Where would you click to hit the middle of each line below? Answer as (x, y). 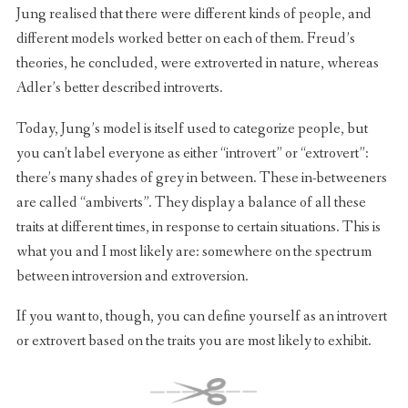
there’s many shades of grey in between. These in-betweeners (201, 178)
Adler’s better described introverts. (119, 87)
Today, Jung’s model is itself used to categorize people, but (192, 128)
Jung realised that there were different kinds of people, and (194, 14)
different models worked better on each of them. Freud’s (185, 38)
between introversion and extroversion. (132, 276)
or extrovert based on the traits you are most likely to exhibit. (194, 342)
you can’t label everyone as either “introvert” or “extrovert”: (192, 153)
